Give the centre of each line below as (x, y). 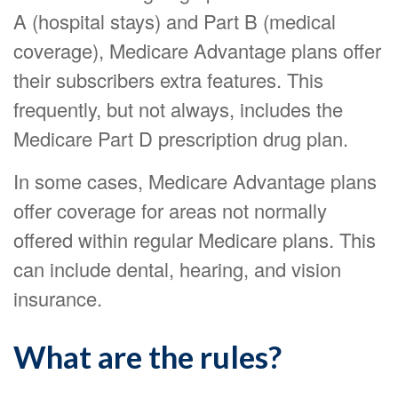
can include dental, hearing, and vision (177, 269)
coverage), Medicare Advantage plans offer (197, 50)
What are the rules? (147, 356)
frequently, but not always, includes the (178, 109)
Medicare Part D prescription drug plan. (181, 138)
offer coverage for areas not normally (170, 210)
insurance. (58, 298)
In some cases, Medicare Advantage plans (195, 181)
